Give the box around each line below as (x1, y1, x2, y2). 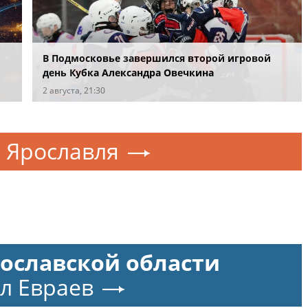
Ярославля (5, 135, 119, 166)
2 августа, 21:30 (42, 84, 105, 96)
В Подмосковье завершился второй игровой (42, 51, 271, 65)
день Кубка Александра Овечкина (42, 65, 214, 79)
